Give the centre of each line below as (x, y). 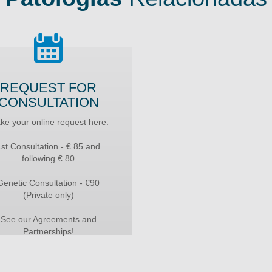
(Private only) (48, 195)
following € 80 (49, 158)
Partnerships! (48, 231)
